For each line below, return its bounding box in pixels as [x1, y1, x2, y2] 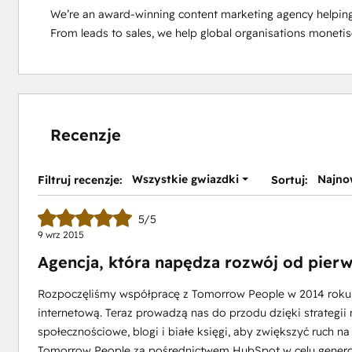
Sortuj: [271, 173, 308, 187]
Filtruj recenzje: [37, 173, 122, 187]
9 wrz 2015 [37, 229, 84, 240]
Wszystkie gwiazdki [131, 172, 239, 186]
